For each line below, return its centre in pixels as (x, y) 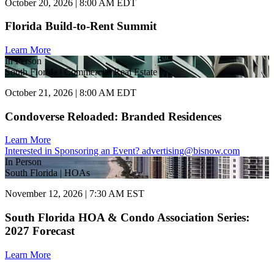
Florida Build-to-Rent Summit (81, 26)
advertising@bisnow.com (191, 151)
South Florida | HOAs (47, 173)
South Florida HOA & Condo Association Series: (127, 218)
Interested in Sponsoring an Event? (73, 151)
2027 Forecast (40, 231)
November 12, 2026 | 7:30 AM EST (75, 194)
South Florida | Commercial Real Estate (81, 72)
